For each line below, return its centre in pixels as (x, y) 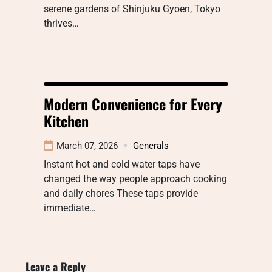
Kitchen (66, 121)
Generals (151, 145)
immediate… (70, 208)
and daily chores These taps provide (121, 193)
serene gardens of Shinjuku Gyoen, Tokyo (132, 8)
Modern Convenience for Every (133, 104)
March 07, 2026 (87, 145)
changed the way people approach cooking (135, 178)
